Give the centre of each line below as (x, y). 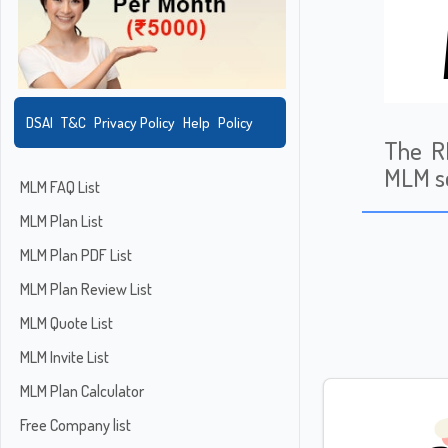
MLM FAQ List (60, 187)
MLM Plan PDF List (76, 255)
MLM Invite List (64, 357)
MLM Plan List (61, 221)
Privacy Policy (134, 123)
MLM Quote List (66, 323)
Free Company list (75, 425)
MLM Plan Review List (86, 289)
